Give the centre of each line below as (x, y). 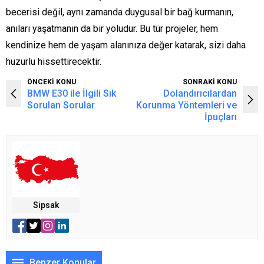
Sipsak (46, 205)
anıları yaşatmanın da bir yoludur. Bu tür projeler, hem (112, 29)
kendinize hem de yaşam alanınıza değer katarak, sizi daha (126, 45)
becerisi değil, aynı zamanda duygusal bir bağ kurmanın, (120, 12)
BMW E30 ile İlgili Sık (72, 94)
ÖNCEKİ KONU (52, 82)
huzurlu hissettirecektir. (54, 62)
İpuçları (221, 117)
